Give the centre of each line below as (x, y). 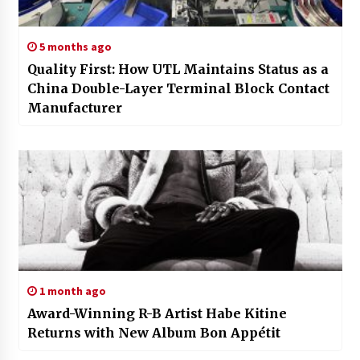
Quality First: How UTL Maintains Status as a (178, 69)
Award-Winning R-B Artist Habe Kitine (158, 313)
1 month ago (71, 290)
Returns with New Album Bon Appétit (153, 332)
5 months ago (74, 46)
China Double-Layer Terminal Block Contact (178, 88)
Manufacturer (74, 107)
